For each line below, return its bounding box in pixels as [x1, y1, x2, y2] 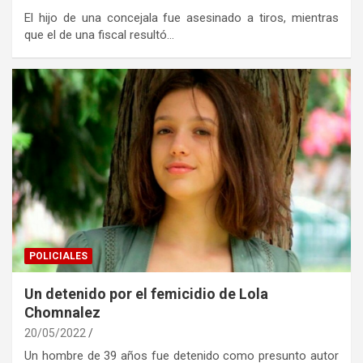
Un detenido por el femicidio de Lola [24, 284, 268, 302]
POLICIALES [29, 250, 88, 262]
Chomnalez [24, 303, 100, 321]
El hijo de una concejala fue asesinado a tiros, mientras [24, 10, 339, 25]
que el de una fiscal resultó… [24, 27, 174, 42]
